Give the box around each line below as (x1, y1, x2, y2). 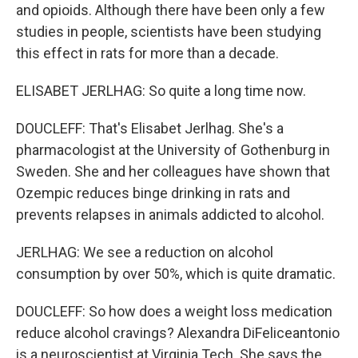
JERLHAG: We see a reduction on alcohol (16, 244, 273, 261)
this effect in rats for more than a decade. (16, 45, 279, 62)
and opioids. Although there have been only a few (16, 2, 325, 18)
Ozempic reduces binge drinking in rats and (16, 185, 290, 201)
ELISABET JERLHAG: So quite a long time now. (16, 82, 306, 99)
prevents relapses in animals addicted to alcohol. (16, 206, 324, 223)
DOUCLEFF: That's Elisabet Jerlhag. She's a (16, 120, 284, 137)
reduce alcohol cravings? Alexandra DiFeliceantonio (16, 324, 340, 341)
